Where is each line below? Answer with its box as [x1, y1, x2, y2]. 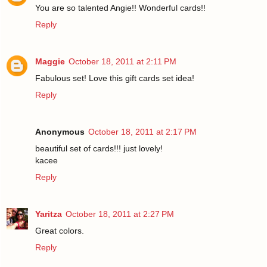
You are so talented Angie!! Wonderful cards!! [35, 3, 206, 13]
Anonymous [35, 127, 85, 137]
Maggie [35, 57, 65, 67]
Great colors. [35, 226, 84, 236]
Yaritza [35, 209, 62, 219]
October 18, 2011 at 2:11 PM [69, 57, 176, 67]
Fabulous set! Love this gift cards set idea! [35, 73, 194, 83]
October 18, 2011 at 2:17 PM [88, 127, 197, 137]
